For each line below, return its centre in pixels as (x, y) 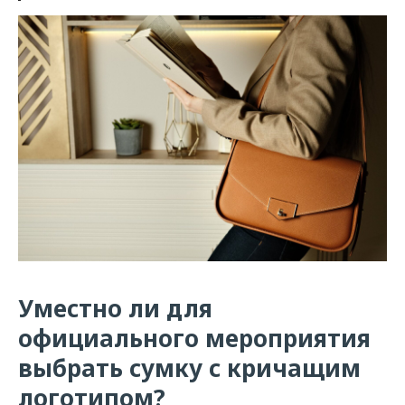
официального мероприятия (194, 338)
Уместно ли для (115, 308)
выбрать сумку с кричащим (189, 368)
